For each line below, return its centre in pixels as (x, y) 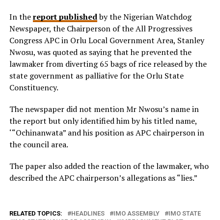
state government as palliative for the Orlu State (96, 76)
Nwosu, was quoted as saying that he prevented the (100, 52)
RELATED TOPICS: (36, 213)
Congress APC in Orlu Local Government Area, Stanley (107, 40)
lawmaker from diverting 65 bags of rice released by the (108, 64)
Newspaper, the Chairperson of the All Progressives (101, 28)
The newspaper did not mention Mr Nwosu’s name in (104, 109)
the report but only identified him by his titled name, (103, 121)
